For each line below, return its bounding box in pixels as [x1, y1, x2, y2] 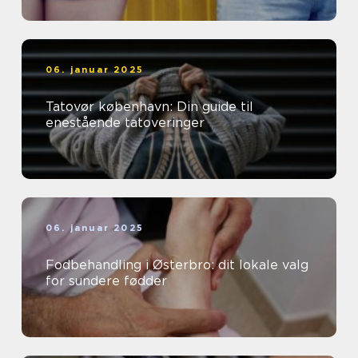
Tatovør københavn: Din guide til [46, 99, 253, 115]
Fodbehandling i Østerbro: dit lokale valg [46, 257, 308, 273]
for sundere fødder [46, 273, 167, 289]
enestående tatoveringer [46, 115, 205, 131]
